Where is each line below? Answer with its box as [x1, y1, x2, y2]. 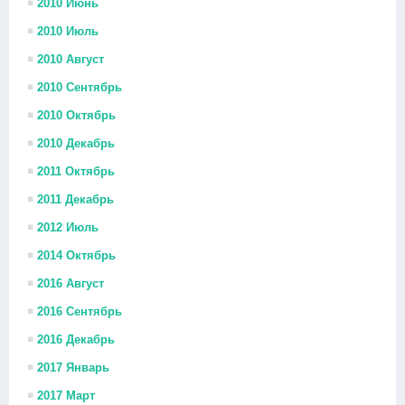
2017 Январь [37, 361, 109, 374]
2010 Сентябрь [37, 80, 122, 94]
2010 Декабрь [37, 137, 115, 150]
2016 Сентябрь [37, 305, 122, 318]
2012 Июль [37, 221, 99, 234]
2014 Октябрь [37, 249, 116, 262]
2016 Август [37, 277, 104, 290]
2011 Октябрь [37, 165, 115, 178]
